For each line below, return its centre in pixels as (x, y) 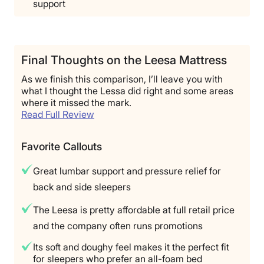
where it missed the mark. (76, 102)
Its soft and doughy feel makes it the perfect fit (131, 247)
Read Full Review (58, 114)
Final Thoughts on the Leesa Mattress (124, 60)
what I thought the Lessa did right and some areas (127, 90)
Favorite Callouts (62, 146)
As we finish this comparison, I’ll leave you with (122, 79)
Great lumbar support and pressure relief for (127, 171)
